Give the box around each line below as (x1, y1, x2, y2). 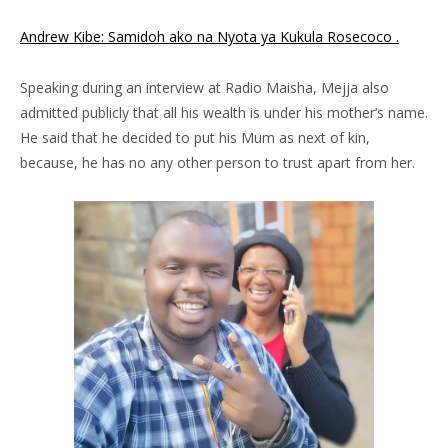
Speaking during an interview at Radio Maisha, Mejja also (20, 77, 389, 97)
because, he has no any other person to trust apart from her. (20, 152, 415, 172)
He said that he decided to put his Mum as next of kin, (20, 127, 370, 147)
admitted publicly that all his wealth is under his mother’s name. (20, 102, 428, 122)
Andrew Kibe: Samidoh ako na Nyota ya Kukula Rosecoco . (20, 26, 399, 46)
